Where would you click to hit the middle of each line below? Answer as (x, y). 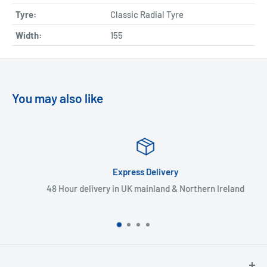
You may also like (58, 98)
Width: (29, 35)
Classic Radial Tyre (147, 14)
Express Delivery (135, 171)
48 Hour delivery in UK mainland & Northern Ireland (135, 188)
